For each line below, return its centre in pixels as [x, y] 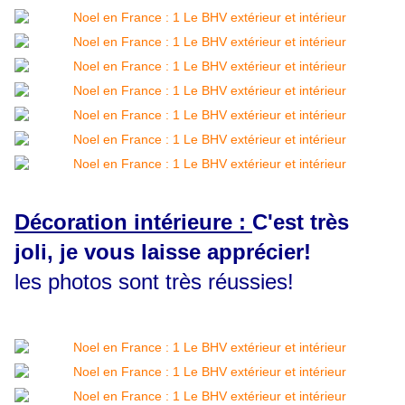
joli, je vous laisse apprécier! [163, 252]
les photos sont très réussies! [154, 282]
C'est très [301, 222]
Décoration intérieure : [133, 222]
